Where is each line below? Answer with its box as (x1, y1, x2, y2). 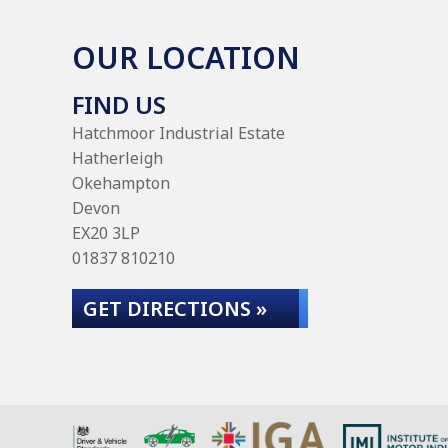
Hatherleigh (72, 147, 163, 169)
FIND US (72, 88, 166, 121)
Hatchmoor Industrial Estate (72, 122, 285, 144)
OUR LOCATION (72, 37, 300, 78)
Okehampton (72, 172, 170, 194)
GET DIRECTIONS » (83, 295, 267, 322)
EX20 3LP (72, 222, 140, 244)
